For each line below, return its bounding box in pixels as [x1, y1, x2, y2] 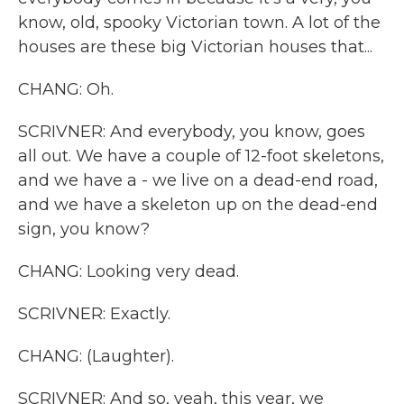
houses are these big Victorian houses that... [18, 37, 372, 57]
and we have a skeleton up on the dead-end [18, 195, 378, 215]
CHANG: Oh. [18, 79, 114, 99]
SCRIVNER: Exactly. [18, 304, 170, 324]
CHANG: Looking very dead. [18, 262, 239, 281]
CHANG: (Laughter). [18, 346, 174, 366]
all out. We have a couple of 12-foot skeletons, [18, 146, 384, 166]
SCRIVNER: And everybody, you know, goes [18, 122, 365, 142]
